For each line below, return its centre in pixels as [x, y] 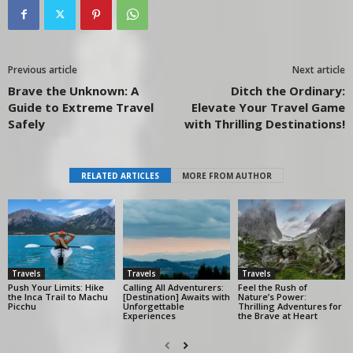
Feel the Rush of [272, 287]
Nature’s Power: [272, 296]
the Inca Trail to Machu [58, 296]
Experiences [149, 315]
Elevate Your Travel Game [268, 107]
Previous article [43, 69]
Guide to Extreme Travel [81, 107]
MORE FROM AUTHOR [227, 175]
